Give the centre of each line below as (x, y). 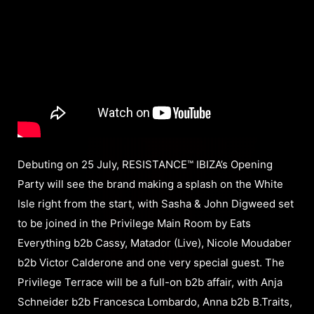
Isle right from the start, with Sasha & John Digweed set (156, 204)
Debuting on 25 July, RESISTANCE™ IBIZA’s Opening (145, 165)
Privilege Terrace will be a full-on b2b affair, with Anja (150, 282)
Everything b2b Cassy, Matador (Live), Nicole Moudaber (155, 243)
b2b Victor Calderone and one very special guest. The (151, 263)
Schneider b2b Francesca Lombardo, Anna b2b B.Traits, (155, 302)
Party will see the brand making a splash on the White (150, 184)
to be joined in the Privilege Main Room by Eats (134, 224)
